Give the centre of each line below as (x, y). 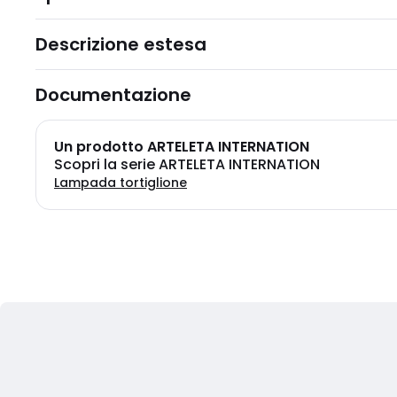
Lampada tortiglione (121, 183)
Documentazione (113, 95)
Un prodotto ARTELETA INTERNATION (182, 147)
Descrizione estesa (121, 44)
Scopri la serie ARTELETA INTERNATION (187, 164)
